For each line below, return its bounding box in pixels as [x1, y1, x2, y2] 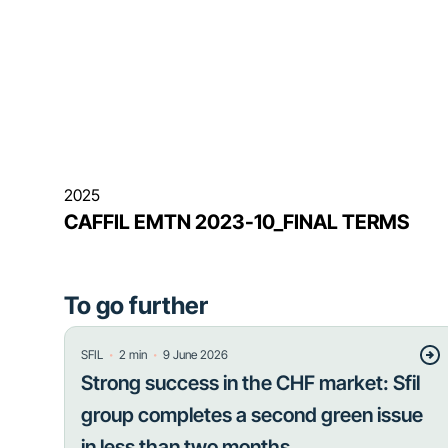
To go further [64, 291, 208, 320]
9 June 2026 [163, 347, 228, 362]
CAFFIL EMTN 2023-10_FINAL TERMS [64, 210, 409, 234]
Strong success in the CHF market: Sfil [81, 371, 420, 395]
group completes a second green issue [81, 403, 423, 427]
